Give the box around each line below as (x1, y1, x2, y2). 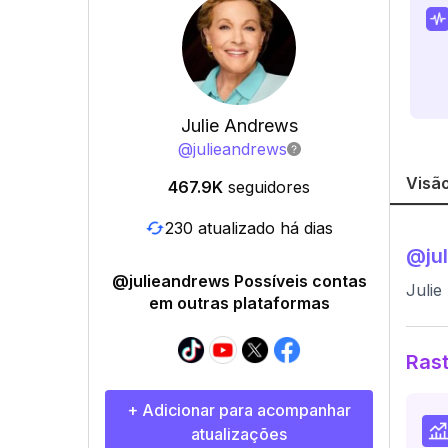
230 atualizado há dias (165, 217, 333, 238)
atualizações (191, 424, 287, 444)
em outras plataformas (148, 293, 330, 313)
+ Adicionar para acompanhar (127, 400, 351, 420)
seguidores (228, 177, 310, 197)
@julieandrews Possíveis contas (111, 271, 367, 291)
